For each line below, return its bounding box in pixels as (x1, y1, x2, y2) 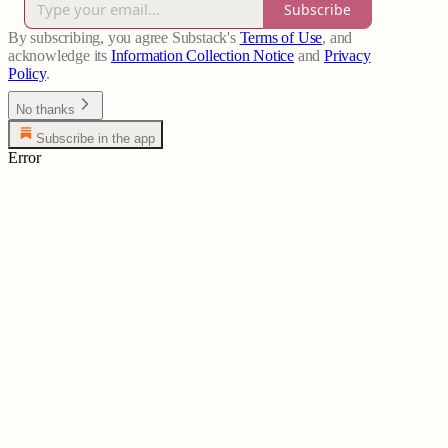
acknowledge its (8, 47, 108, 65)
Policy (8, 65, 46, 83)
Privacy (324, 47, 371, 65)
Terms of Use (239, 29, 323, 47)
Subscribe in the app (36, 131, 155, 147)
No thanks (16, 102, 75, 118)
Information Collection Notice (110, 47, 295, 65)
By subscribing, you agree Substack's (8, 29, 236, 47)
